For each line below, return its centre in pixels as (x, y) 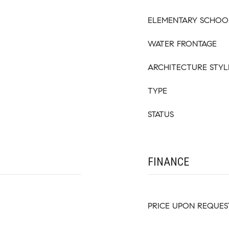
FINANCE (168, 162)
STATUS (161, 114)
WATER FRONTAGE (182, 43)
